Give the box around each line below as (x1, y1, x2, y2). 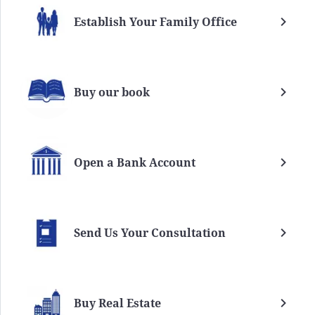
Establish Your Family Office (74, 14, 237, 30)
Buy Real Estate (74, 295, 161, 311)
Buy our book (74, 84, 150, 101)
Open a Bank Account (74, 155, 195, 171)
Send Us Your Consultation (74, 225, 226, 241)
